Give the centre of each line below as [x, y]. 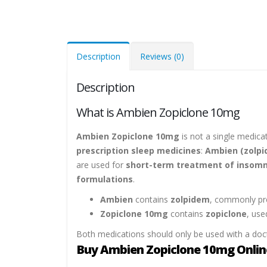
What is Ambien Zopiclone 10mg [158, 113]
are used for [101, 165]
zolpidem [190, 200]
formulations [105, 179]
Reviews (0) [162, 57]
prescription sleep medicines [139, 151]
